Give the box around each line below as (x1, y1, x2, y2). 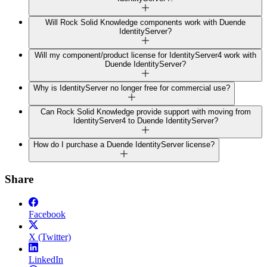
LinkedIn (29, 254, 63, 265)
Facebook (29, 209, 66, 220)
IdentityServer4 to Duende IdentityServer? (73, 116, 218, 125)
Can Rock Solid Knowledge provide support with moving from (40, 107, 251, 116)
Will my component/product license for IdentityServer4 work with (35, 50, 256, 60)
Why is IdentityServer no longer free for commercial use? (33, 83, 230, 92)
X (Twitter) (29, 232, 71, 243)
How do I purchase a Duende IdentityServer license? (33, 139, 215, 149)
